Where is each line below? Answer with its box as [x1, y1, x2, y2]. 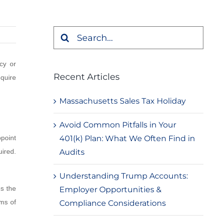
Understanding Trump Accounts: [59, 171, 188, 181]
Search [53, 28, 80, 37]
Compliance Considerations [59, 199, 166, 208]
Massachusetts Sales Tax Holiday [59, 96, 186, 106]
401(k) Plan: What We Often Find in [59, 134, 195, 143]
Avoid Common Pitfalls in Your [59, 120, 176, 129]
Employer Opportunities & [59, 185, 162, 194]
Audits [59, 147, 85, 157]
